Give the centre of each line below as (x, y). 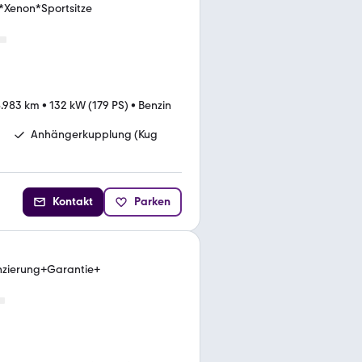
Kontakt (73, 201)
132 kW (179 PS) (89, 105)
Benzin (155, 105)
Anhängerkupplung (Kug (94, 134)
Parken (152, 201)
